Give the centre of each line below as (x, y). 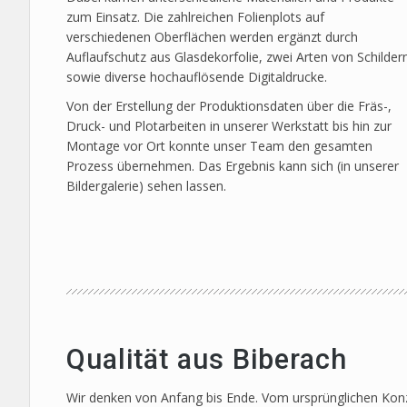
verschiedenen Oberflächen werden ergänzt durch (212, 37)
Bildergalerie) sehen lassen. (146, 186)
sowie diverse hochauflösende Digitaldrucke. (197, 77)
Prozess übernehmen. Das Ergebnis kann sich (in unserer (233, 166)
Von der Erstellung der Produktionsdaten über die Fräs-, (229, 106)
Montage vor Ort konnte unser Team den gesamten (219, 146)
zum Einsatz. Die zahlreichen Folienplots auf (195, 17)
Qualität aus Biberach (207, 359)
